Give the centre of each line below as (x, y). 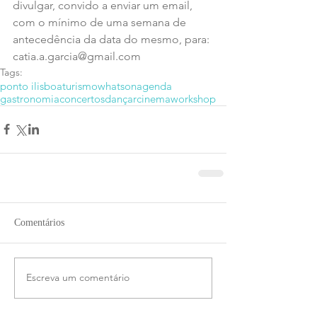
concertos (82, 98)
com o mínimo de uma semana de (101, 22)
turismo (80, 86)
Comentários (39, 222)
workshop (193, 98)
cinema (154, 98)
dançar (121, 98)
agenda (154, 86)
